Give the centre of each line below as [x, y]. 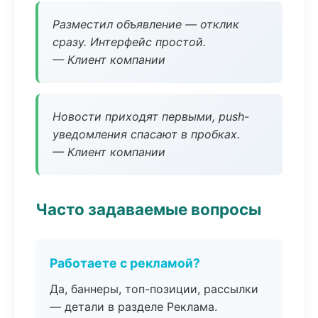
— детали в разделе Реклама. [133, 307]
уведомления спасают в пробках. [146, 134]
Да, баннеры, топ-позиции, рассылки [154, 289]
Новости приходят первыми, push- [151, 116]
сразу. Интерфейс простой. [129, 42]
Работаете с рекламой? [125, 263]
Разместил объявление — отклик [146, 24]
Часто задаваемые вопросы [148, 209]
